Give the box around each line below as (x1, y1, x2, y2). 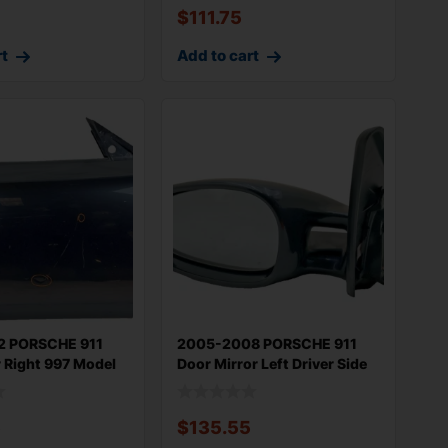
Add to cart (176, 46, 259, 66)
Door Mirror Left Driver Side (176, 354, 367, 372)
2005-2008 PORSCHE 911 (176, 334, 357, 352)
